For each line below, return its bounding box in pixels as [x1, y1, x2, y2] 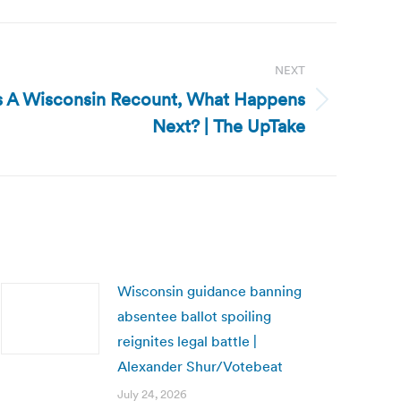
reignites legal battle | [117, 332, 257, 350]
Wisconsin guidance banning [117, 282, 302, 300]
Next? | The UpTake [152, 115, 305, 138]
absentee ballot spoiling [117, 307, 271, 325]
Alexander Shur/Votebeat [117, 357, 283, 375]
